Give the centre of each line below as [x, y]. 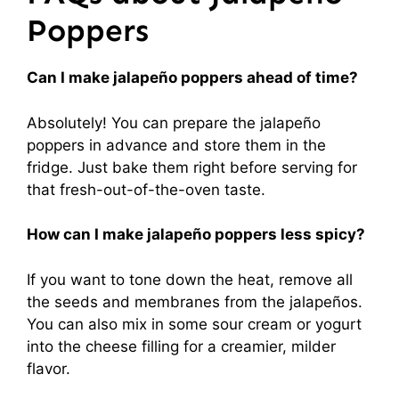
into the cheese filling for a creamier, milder [181, 346]
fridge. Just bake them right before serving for [192, 167]
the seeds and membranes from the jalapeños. [195, 301]
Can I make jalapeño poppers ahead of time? [192, 77]
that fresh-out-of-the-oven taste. [146, 189]
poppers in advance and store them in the [176, 145]
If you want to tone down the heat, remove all [190, 279]
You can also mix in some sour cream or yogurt [194, 324]
